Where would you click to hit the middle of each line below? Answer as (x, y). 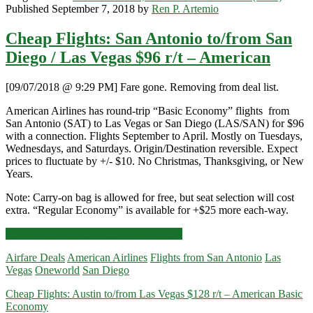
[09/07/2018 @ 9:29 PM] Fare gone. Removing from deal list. (142, 87)
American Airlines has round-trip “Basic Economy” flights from (147, 110)
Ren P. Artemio (185, 8)
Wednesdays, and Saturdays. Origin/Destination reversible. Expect (152, 148)
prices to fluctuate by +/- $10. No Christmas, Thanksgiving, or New (155, 161)
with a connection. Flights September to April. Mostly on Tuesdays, (154, 136)
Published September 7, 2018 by (79, 8)
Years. (19, 173)
